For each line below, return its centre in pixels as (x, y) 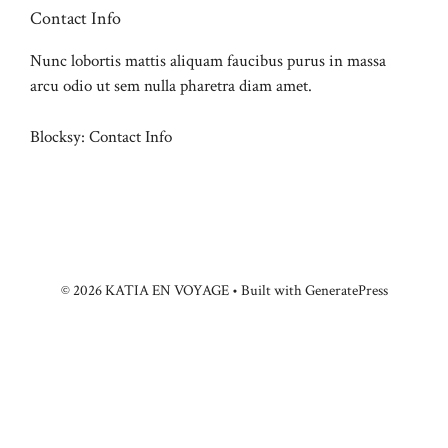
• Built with (266, 290)
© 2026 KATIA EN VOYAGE (144, 290)
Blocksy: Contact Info (101, 136)
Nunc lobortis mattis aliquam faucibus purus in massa (208, 61)
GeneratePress (346, 290)
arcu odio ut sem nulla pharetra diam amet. (171, 86)
